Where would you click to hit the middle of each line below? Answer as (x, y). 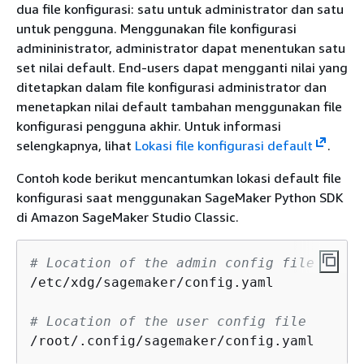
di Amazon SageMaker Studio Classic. (128, 217)
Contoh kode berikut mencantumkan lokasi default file (179, 178)
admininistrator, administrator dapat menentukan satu (181, 48)
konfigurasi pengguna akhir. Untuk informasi (149, 126)
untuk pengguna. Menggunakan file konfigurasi (156, 28)
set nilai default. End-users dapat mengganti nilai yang (182, 67)
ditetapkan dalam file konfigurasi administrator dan (171, 87)
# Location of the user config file (168, 321)
